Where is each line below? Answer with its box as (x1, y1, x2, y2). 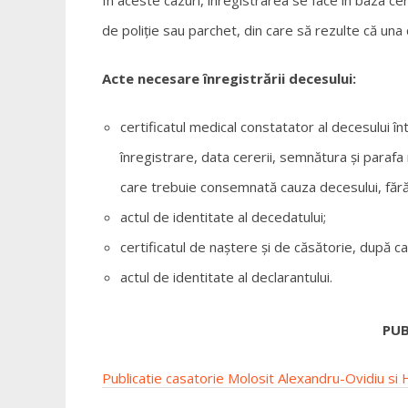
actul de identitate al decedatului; (120, 207, 326, 226)
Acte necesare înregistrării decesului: (102, 68, 356, 87)
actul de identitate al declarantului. (120, 267, 332, 286)
